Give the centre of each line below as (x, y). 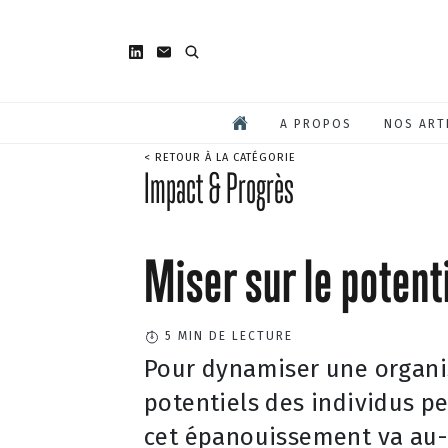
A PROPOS (316, 123)
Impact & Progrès (219, 187)
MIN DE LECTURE (233, 335)
